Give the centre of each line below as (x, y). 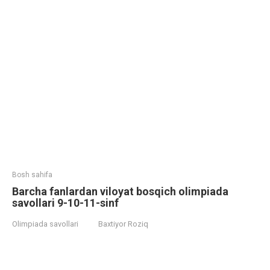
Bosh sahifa (32, 175)
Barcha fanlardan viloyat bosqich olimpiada (120, 191)
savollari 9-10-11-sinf (65, 203)
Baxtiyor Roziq (123, 224)
